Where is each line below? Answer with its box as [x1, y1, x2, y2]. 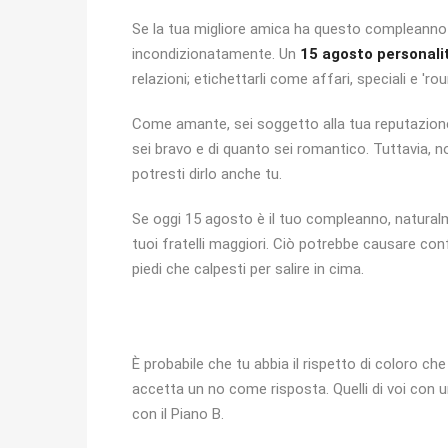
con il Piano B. [132, 405, 224, 423]
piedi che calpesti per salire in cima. [132, 260, 364, 278]
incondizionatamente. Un [132, 45, 300, 63]
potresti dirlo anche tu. [132, 165, 282, 183]
